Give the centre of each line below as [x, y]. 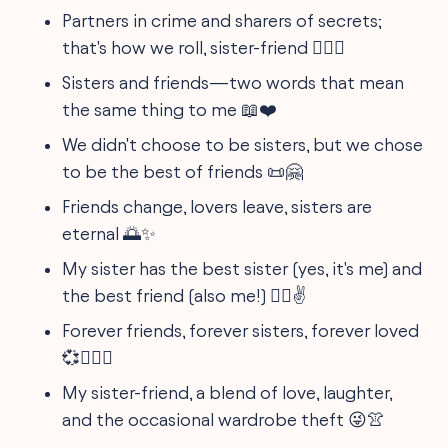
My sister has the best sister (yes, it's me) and [242, 268]
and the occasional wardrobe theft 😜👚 [224, 419]
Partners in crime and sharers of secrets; [222, 20]
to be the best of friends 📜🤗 [183, 171]
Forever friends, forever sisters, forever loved [241, 330]
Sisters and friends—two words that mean [233, 82]
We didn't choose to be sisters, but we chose [243, 144]
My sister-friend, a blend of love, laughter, [227, 392]
